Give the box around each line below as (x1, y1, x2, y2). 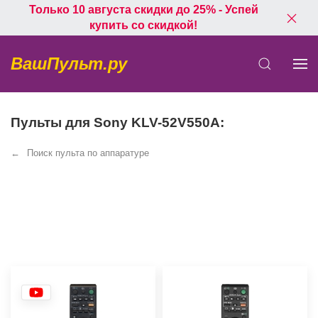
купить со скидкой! (89, 19, 197, 31)
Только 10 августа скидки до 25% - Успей (28, 4, 258, 16)
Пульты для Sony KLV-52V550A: (11, 115, 224, 130)
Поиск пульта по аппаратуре (27, 148, 149, 158)
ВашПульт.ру (11, 54, 127, 73)
